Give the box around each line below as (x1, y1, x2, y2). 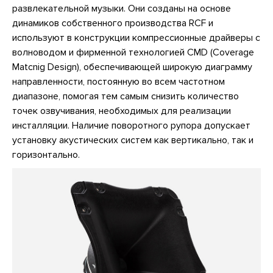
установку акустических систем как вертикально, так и (12, 133, 253, 146)
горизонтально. (12, 148, 80, 161)
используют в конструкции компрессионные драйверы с (12, 31, 260, 44)
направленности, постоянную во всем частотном (12, 75, 225, 88)
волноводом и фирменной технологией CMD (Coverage (12, 46, 254, 58)
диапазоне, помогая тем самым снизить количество (12, 90, 239, 102)
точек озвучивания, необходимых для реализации (12, 104, 231, 117)
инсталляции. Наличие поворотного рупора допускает (12, 119, 250, 132)
